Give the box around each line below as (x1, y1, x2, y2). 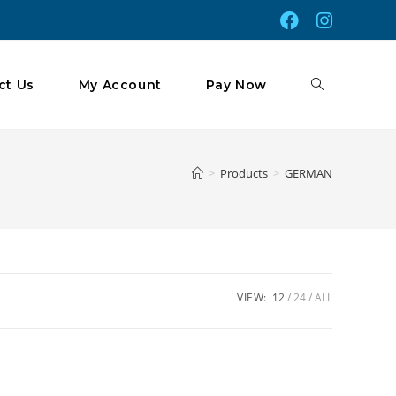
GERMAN (285, 165, 332, 181)
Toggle (310, 76, 353, 92)
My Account (78, 77, 162, 93)
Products (220, 165, 268, 181)
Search (310, 253, 353, 269)
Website (310, 164, 362, 180)
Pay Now (205, 77, 267, 93)
